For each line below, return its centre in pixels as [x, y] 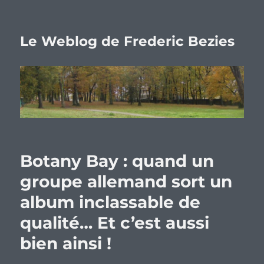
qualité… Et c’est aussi [115, 223]
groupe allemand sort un [126, 182]
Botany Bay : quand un [117, 161]
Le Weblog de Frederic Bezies [128, 41]
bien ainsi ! [66, 244]
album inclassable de [110, 202]
